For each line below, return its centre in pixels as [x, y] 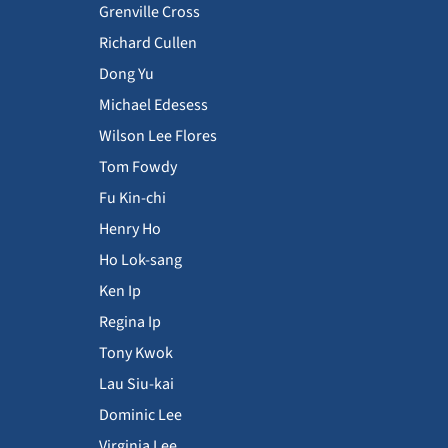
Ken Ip [120, 290]
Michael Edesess [153, 104]
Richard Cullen [148, 42]
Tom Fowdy [138, 166]
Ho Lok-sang [140, 259]
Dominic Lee [140, 414]
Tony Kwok [136, 352]
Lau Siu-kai [136, 383]
